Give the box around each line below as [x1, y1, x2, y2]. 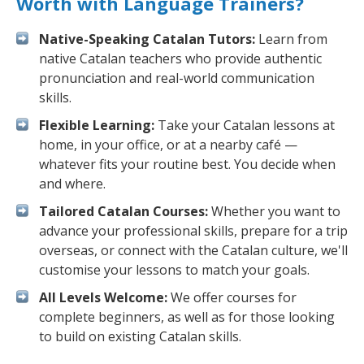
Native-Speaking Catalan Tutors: [39, 30, 255, 48]
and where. [39, 175, 106, 193]
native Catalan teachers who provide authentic [39, 50, 322, 67]
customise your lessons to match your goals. [39, 261, 310, 279]
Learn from [255, 30, 327, 48]
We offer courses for [167, 288, 297, 306]
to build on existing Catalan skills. [39, 327, 241, 345]
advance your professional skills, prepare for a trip [39, 222, 348, 240]
